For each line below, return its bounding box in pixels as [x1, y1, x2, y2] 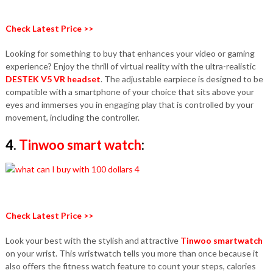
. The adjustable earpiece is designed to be [100, 74, 263, 84]
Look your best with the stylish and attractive [5, 235, 180, 246]
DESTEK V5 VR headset [5, 74, 101, 84]
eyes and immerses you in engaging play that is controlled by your [5, 99, 253, 110]
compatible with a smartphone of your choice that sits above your [5, 87, 254, 97]
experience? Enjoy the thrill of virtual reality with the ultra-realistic [5, 61, 256, 71]
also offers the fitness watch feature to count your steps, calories [5, 261, 256, 271]
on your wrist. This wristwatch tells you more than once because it [5, 248, 258, 258]
